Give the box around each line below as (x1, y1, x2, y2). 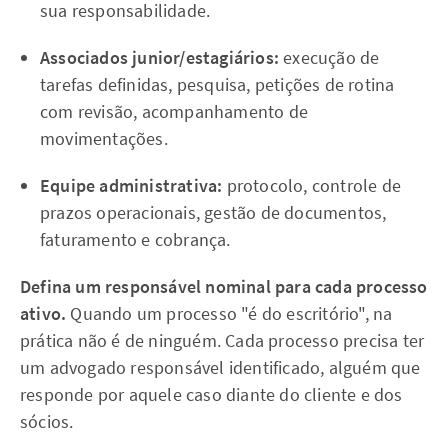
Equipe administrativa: (40, 174, 223, 197)
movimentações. (40, 127, 168, 150)
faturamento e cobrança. (40, 228, 231, 251)
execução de (279, 46, 380, 69)
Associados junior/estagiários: (40, 46, 279, 69)
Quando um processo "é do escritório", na (66, 302, 393, 325)
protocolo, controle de (222, 174, 402, 197)
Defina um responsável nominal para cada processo (20, 275, 428, 298)
